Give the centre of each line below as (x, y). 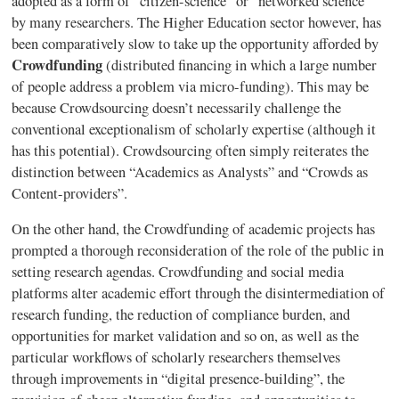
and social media (294, 272)
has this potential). (68, 150)
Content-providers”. (73, 193)
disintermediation (318, 293)
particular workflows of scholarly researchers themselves (176, 358)
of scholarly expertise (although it (276, 129)
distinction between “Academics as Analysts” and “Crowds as (190, 171)
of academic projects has (302, 229)
